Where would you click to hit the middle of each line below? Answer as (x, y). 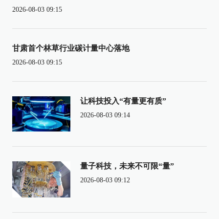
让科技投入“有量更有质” (123, 101)
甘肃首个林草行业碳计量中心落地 (71, 48)
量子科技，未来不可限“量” (127, 166)
